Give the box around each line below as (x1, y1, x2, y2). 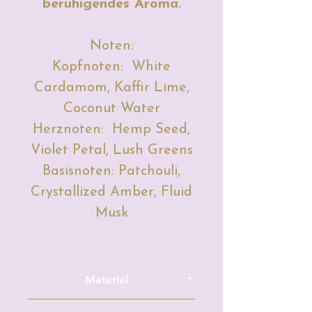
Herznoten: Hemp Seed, (33, 122, 190, 136)
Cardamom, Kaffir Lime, (33, 80, 189, 95)
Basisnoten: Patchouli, (42, 164, 180, 178)
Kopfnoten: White (52, 59, 171, 74)
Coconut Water (63, 101, 160, 116)
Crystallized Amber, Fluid (31, 185, 192, 199)
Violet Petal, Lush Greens (30, 143, 193, 157)
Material (84, 272, 128, 286)
